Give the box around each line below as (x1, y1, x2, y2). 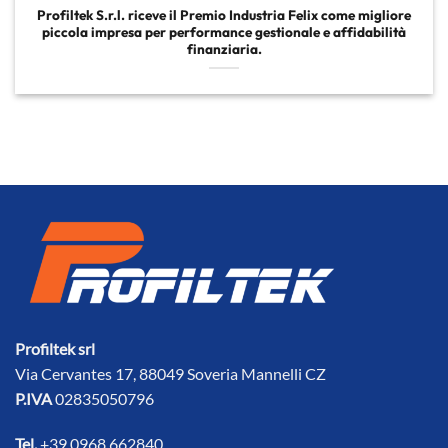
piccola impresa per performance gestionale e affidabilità (42, 23, 406, 42)
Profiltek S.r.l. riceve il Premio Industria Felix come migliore (37, 6, 411, 25)
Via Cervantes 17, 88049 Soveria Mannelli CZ (15, 363, 326, 383)
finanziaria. (186, 40, 262, 59)
